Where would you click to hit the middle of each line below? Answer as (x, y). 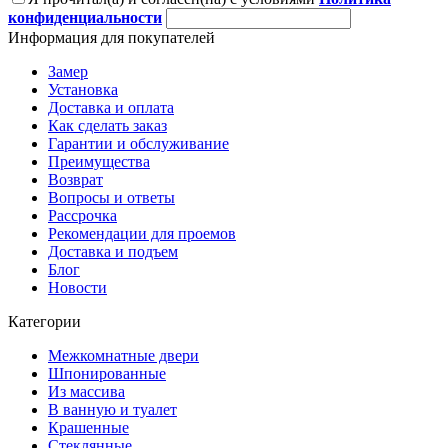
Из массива (86, 391)
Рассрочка (82, 215)
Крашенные (88, 427)
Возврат (75, 179)
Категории (44, 321)
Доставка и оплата (111, 107)
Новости (77, 287)
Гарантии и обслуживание (138, 143)
